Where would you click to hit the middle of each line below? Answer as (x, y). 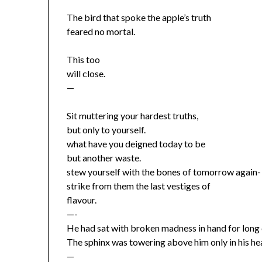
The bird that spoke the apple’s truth (139, 18)
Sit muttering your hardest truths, (133, 116)
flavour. (82, 200)
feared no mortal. (101, 32)
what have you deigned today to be (136, 144)
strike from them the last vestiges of (139, 186)
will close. (86, 74)
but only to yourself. (106, 130)
